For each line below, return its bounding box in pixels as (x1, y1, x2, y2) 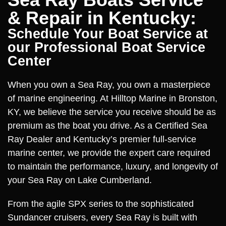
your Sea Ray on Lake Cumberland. (8, 175, 152, 185)
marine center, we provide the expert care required (8, 148, 210, 158)
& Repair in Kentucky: (8, 8, 196, 28)
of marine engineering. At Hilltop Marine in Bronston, (8, 93, 217, 103)
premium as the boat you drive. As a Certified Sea (8, 121, 207, 131)
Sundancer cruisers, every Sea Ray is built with (8, 212, 197, 222)
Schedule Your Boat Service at (8, 26, 208, 41)
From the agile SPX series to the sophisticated (8, 199, 194, 209)
